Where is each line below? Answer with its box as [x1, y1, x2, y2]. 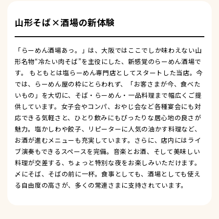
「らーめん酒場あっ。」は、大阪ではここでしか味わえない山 [15, 45, 202, 55]
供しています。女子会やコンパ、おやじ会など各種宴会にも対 [15, 101, 201, 111]
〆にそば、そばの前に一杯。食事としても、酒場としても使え [15, 169, 201, 178]
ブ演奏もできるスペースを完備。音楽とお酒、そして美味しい [15, 146, 200, 156]
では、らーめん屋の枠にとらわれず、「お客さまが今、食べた [15, 79, 201, 88]
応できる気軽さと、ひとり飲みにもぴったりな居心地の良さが [15, 112, 201, 122]
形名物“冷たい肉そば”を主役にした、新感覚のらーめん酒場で [15, 56, 201, 66]
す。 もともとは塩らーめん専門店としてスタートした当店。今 [15, 67, 203, 77]
